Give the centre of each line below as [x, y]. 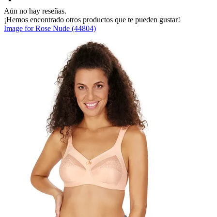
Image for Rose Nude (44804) [50, 29]
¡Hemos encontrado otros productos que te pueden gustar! [92, 20]
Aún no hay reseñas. [35, 11]
